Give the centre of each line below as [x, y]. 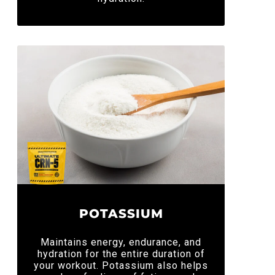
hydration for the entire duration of [121, 254]
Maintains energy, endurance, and [121, 242]
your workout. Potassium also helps [121, 265]
